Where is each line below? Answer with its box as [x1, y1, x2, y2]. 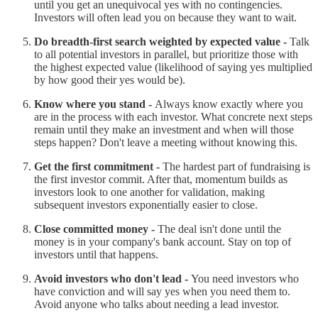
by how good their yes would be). [34, 73, 185, 86]
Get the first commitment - [34, 160, 163, 172]
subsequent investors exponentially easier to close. [34, 198, 258, 211]
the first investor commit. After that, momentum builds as [34, 172, 287, 185]
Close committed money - [34, 222, 158, 235]
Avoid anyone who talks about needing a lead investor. [34, 297, 279, 310]
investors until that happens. [34, 248, 158, 261]
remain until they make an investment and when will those [34, 123, 294, 136]
